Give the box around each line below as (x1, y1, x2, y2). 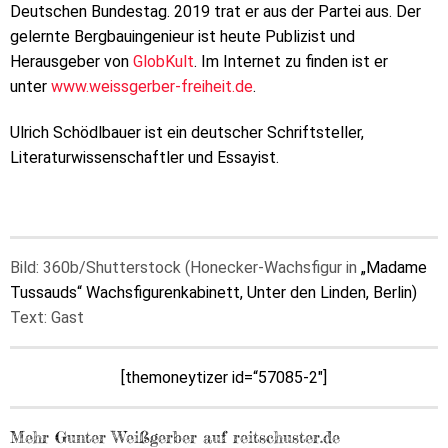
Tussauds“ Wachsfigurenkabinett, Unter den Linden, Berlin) (10, 283, 417, 303)
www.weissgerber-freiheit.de (51, 76, 253, 96)
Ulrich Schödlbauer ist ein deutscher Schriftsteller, (10, 122, 364, 142)
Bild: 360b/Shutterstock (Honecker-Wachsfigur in (10, 258, 361, 278)
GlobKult (133, 51, 194, 71)
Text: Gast (10, 308, 84, 328)
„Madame (361, 258, 427, 278)
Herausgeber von (10, 51, 133, 71)
